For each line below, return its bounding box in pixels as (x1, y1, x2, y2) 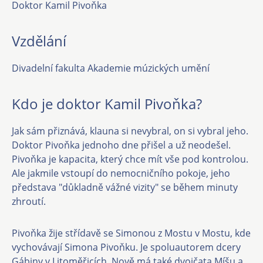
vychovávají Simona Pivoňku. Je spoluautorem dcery (12, 241, 241, 254)
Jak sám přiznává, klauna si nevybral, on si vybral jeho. (12, 124, 248, 137)
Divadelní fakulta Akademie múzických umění (12, 62, 210, 75)
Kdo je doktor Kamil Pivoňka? (12, 94, 202, 113)
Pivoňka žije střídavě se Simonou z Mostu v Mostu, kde (12, 227, 251, 240)
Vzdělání (12, 31, 66, 50)
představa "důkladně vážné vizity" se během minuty (12, 181, 238, 194)
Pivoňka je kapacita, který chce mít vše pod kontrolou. (12, 153, 248, 166)
